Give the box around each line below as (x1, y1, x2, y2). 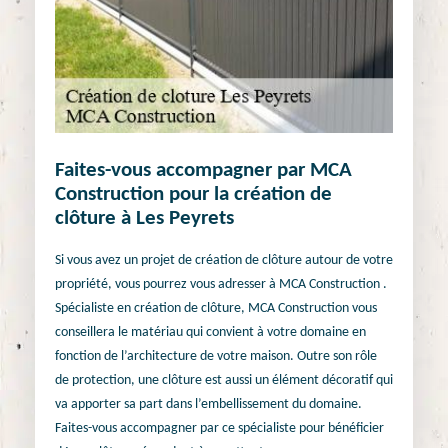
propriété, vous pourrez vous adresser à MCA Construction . (55, 276, 387, 292)
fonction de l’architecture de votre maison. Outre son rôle (55, 348, 377, 364)
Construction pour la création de (55, 184, 332, 206)
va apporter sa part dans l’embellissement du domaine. (55, 396, 362, 412)
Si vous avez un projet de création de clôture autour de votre (55, 252, 393, 268)
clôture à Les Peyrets (55, 208, 234, 230)
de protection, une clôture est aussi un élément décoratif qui (55, 372, 393, 388)
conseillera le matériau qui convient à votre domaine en (55, 324, 366, 340)
